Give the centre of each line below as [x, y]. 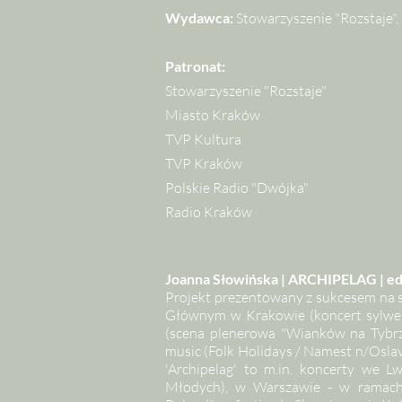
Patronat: [195, 66]
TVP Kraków [204, 163]
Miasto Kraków [213, 115]
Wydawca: [201, 17]
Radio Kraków [209, 212]
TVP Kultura [203, 139]
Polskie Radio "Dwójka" [237, 188]
